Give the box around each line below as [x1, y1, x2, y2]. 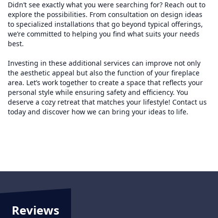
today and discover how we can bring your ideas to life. [8, 107, 188, 116]
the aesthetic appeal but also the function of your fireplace [8, 68, 200, 77]
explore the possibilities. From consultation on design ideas [8, 10, 202, 19]
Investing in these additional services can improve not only [8, 58, 200, 68]
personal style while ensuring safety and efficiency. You [8, 88, 188, 97]
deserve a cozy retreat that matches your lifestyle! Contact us [8, 97, 207, 107]
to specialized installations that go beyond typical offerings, [8, 19, 203, 29]
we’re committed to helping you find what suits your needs [8, 29, 200, 38]
